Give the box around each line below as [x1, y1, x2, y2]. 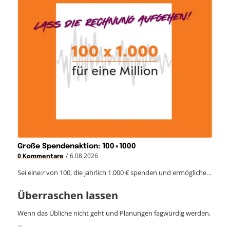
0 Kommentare [17, 153, 64, 160]
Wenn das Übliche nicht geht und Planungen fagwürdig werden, [17, 208, 210, 218]
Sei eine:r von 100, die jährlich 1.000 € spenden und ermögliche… [17, 167, 212, 177]
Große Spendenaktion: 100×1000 [17, 142, 136, 150]
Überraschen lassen [17, 188, 118, 202]
